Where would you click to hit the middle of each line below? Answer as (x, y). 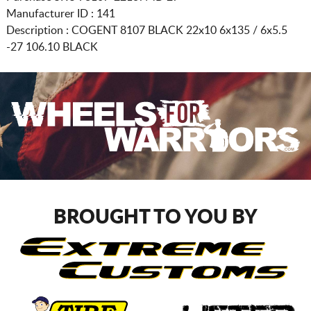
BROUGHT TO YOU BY (155, 217)
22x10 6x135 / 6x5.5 (236, 30)
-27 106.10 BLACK (52, 47)
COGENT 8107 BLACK (128, 30)
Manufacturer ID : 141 (60, 14)
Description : (39, 30)
